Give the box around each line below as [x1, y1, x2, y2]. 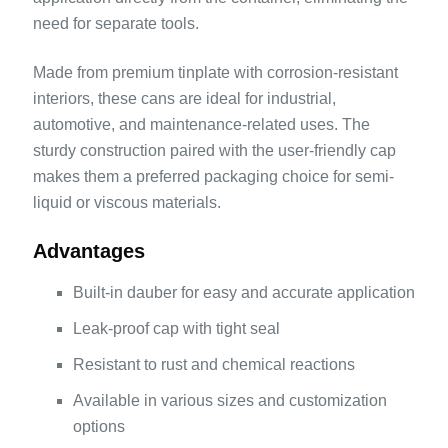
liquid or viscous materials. [32, 194, 221, 212]
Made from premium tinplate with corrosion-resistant [32, 64, 398, 82]
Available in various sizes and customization [72, 392, 387, 410]
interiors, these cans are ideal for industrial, [32, 90, 336, 108]
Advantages [32, 240, 145, 263]
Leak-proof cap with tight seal [72, 320, 280, 338]
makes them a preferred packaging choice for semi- [32, 168, 394, 186]
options [72, 418, 125, 436]
